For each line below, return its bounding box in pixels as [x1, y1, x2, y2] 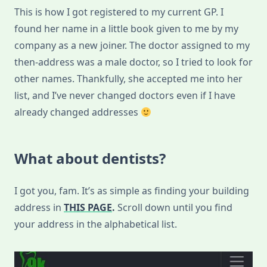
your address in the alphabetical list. [14, 218, 177, 231]
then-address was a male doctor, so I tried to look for [14, 55, 253, 69]
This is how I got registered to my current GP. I [14, 5, 223, 19]
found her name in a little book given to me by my [14, 22, 238, 36]
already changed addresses [14, 105, 141, 119]
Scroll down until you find [115, 201, 232, 215]
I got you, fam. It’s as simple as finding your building [14, 184, 249, 198]
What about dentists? [14, 148, 166, 169]
